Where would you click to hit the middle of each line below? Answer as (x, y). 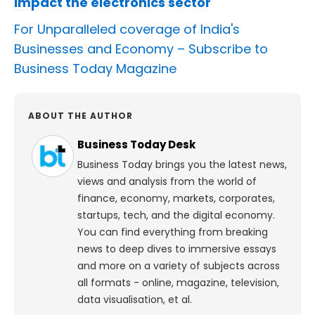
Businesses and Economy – (101, 49)
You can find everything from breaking (173, 232)
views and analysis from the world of (167, 182)
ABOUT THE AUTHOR (81, 116)
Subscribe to (228, 49)
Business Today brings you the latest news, (182, 165)
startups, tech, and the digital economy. (176, 216)
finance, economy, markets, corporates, (176, 199)
